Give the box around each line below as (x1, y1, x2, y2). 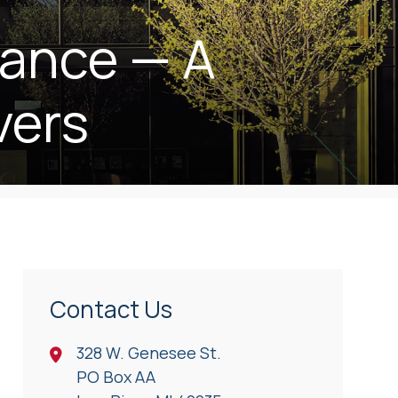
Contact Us (50, 293, 172, 326)
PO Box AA (76, 366, 155, 388)
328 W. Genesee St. (76, 342, 221, 364)
